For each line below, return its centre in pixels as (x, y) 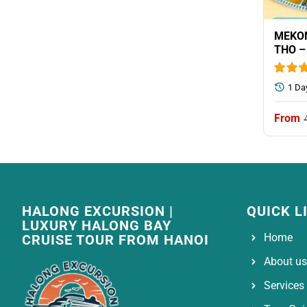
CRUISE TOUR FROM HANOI (115, 240)
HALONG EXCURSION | (98, 211)
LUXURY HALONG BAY (97, 226)
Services (284, 286)
